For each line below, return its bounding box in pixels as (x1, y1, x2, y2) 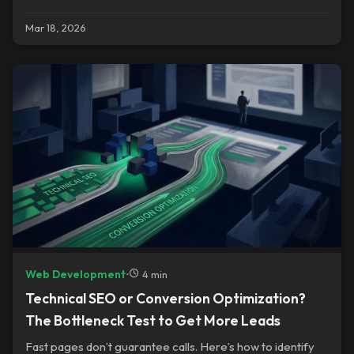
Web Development (25, 266, 126, 281)
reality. (25, 2, 60, 17)
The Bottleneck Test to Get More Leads (25, 311, 281, 330)
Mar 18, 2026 (25, 21, 86, 34)
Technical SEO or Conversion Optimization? (25, 288, 306, 307)
